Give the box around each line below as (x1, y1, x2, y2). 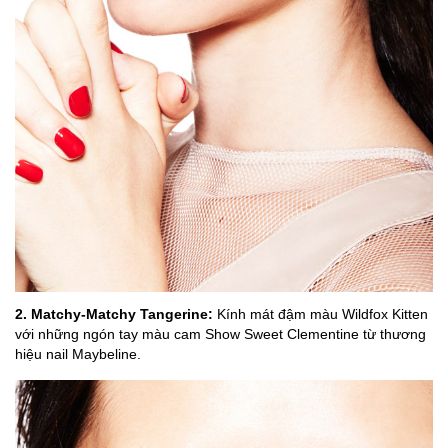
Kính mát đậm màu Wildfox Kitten (213, 305, 428, 322)
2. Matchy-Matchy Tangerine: (15, 305, 213, 322)
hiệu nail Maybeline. (15, 345, 141, 362)
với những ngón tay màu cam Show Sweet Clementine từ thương (15, 325, 426, 342)
